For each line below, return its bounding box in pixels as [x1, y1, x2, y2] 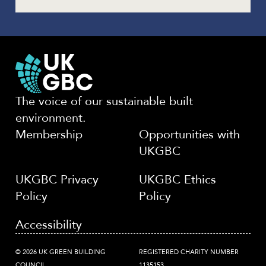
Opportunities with [139, 126, 240, 142]
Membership [15, 126, 83, 142]
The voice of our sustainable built [15, 93, 193, 109]
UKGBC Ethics [139, 171, 216, 188]
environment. [15, 109, 86, 126]
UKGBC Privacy [15, 171, 99, 188]
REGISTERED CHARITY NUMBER [139, 247, 239, 256]
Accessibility [15, 216, 82, 233]
